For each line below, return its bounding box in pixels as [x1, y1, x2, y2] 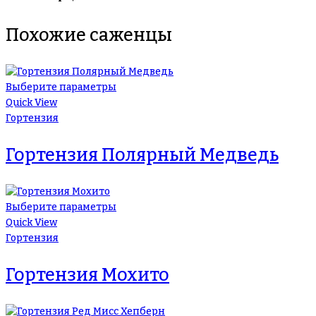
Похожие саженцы [6, 24, 172, 46]
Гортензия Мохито [6, 264, 169, 286]
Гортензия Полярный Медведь [6, 144, 279, 166]
